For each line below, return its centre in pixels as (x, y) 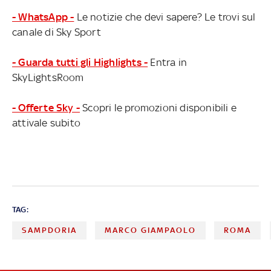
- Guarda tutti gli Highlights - (80, 62)
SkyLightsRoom (48, 77)
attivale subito (46, 122)
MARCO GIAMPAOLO (151, 230)
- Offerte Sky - (46, 107)
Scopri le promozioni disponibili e (158, 107)
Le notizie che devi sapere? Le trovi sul (165, 17)
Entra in (168, 62)
